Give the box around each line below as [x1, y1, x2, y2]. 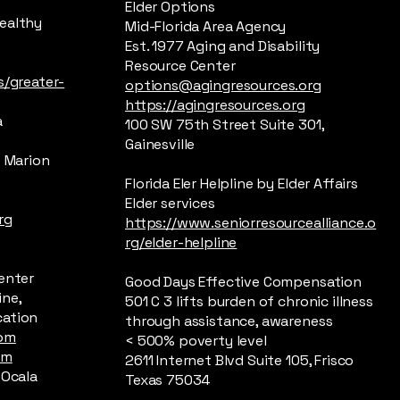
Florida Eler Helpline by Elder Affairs [125, 174, 358, 193]
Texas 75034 [125, 371, 211, 389]
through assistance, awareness [125, 312, 333, 330]
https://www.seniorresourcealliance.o [125, 213, 377, 232]
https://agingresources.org [125, 96, 305, 114]
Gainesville [125, 135, 196, 154]
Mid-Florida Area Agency [125, 17, 287, 36]
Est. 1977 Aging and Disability [125, 37, 321, 55]
